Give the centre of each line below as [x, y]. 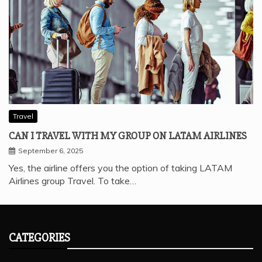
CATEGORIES [39, 238]
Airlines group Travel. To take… [73, 181]
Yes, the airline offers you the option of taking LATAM [120, 168]
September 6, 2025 [51, 151]
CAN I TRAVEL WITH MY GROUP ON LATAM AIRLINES [128, 136]
